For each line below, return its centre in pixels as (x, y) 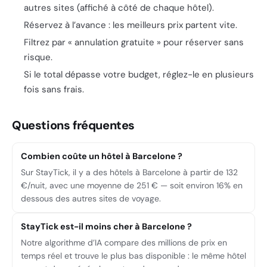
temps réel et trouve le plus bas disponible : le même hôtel (133, 256)
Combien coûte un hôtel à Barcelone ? (102, 156)
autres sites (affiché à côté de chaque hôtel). (119, 8)
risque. (38, 57)
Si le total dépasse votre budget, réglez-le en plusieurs (139, 74)
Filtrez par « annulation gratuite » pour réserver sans (134, 42)
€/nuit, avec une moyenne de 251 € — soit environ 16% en (132, 185)
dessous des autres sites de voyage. (91, 198)
